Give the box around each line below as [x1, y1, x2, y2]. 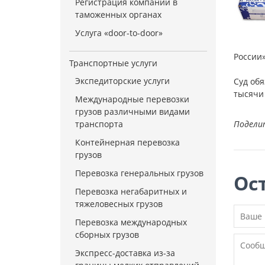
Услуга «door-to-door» [75, 27, 163, 38]
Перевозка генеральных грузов [75, 167, 203, 179]
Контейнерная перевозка [75, 137, 180, 148]
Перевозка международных [75, 216, 187, 228]
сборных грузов [75, 229, 139, 240]
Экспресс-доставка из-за [75, 247, 175, 258]
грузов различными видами [75, 106, 190, 117]
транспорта [75, 118, 123, 130]
